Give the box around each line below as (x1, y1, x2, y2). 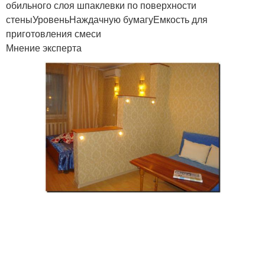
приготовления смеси (6, 27, 101, 40)
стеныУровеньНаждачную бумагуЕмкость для (6, 12, 208, 26)
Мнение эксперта (6, 41, 82, 54)
